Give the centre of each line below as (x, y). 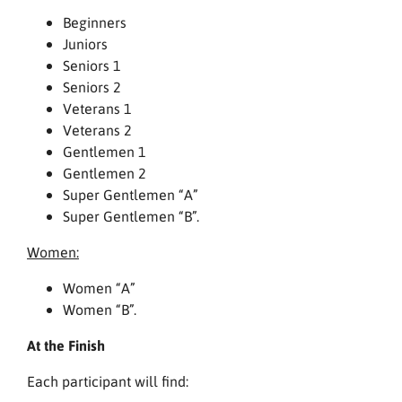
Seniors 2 (92, 87)
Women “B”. (100, 310)
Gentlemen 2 (105, 173)
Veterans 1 (97, 109)
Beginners (95, 22)
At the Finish (66, 345)
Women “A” (99, 288)
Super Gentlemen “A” (131, 195)
